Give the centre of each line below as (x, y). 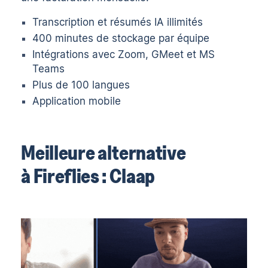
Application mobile (77, 101)
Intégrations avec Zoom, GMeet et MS (124, 55)
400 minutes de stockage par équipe (121, 39)
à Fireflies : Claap (88, 176)
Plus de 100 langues (81, 85)
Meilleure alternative (103, 152)
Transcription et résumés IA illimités (118, 22)
